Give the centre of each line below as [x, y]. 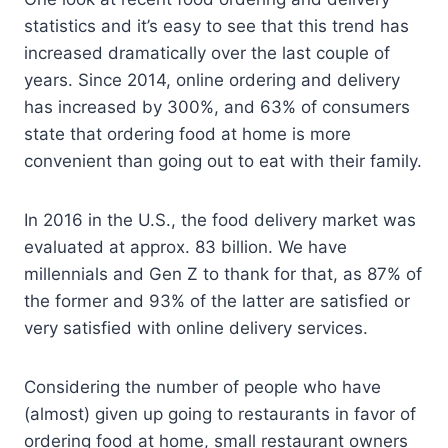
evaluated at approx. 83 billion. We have [185, 246]
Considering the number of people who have [202, 386]
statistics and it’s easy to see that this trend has [216, 25]
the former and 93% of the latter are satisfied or [217, 300]
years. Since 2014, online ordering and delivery [212, 79]
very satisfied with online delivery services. [196, 327]
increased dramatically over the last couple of [207, 52]
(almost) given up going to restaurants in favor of [220, 413]
